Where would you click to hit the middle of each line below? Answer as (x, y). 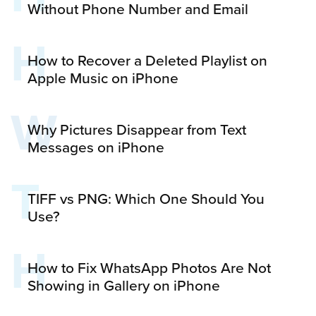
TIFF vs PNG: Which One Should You (146, 198)
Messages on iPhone (96, 146)
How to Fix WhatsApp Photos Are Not (149, 267)
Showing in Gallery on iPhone (124, 285)
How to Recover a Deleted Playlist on (147, 60)
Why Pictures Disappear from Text (137, 129)
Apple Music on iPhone (103, 77)
